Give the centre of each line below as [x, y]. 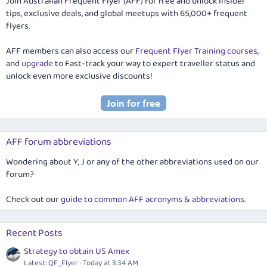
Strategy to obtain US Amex [77, 252]
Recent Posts [34, 233]
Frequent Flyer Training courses [196, 51]
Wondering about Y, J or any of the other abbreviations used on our [132, 162]
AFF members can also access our [71, 51]
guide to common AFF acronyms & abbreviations [153, 199]
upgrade [37, 63]
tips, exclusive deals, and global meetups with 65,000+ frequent [127, 13]
